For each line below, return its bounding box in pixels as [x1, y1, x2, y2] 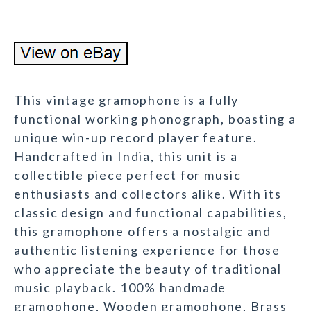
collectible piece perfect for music [14, 167, 242, 183]
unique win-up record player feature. [14, 130, 258, 146]
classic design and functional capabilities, [14, 205, 287, 221]
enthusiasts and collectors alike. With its [14, 186, 282, 202]
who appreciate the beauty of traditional [14, 261, 282, 277]
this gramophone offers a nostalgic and [14, 224, 271, 239]
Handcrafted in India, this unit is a [14, 149, 238, 165]
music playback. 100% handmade [14, 280, 227, 296]
